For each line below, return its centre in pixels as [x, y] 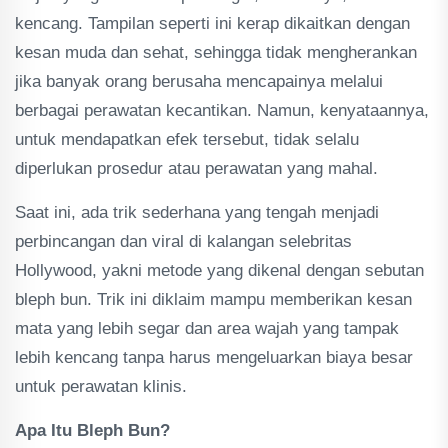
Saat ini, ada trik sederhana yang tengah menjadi [197, 212]
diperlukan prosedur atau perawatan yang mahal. [196, 168]
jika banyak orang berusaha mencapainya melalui [199, 81]
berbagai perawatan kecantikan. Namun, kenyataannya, [222, 110]
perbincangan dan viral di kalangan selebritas [183, 241]
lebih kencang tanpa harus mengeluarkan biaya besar [214, 357]
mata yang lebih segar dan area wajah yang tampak [207, 328]
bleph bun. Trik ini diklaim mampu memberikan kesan [213, 299]
